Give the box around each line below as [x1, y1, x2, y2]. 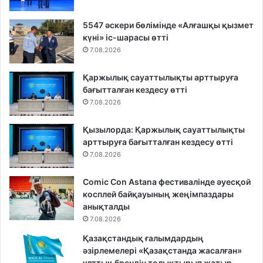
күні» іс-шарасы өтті [83, 32, 168, 43]
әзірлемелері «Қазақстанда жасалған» [83, 245, 242, 256]
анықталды [83, 201, 130, 212]
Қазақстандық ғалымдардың [83, 233, 204, 244]
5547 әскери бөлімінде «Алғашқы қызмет [83, 20, 254, 31]
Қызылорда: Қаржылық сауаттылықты [83, 124, 245, 135]
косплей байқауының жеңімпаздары [83, 189, 234, 200]
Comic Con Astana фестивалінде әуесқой [83, 177, 251, 187]
